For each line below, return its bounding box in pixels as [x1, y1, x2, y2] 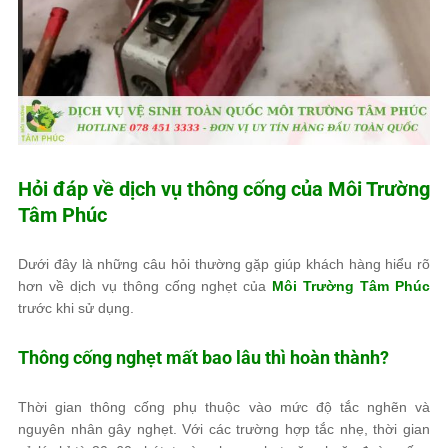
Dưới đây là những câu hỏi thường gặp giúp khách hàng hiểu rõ [18, 256, 430, 272]
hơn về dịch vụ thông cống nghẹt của [18, 278, 273, 294]
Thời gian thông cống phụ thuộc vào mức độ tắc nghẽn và [18, 399, 430, 415]
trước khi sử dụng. [18, 300, 134, 316]
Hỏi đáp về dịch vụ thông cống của [18, 177, 328, 201]
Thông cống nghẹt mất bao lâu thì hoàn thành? [18, 347, 389, 368]
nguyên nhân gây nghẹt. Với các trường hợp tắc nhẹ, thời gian [18, 421, 430, 437]
